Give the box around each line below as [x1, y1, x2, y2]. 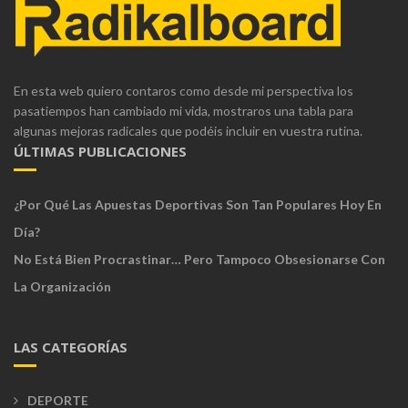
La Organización [14, 278, 111, 294]
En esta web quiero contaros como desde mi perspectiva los [14, 82, 353, 98]
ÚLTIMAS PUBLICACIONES [14, 141, 187, 160]
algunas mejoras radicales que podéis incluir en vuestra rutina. [14, 122, 362, 138]
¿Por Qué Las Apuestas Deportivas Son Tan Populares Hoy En [14, 196, 382, 212]
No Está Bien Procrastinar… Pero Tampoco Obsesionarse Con [14, 250, 385, 267]
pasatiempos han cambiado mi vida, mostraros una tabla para [14, 102, 353, 118]
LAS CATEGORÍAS [14, 337, 127, 356]
